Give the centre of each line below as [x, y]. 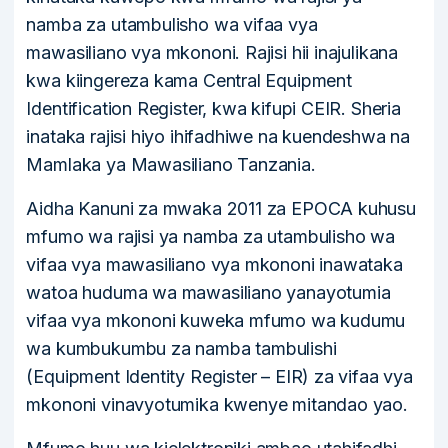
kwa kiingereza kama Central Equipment [189, 80]
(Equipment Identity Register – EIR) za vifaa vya [219, 376]
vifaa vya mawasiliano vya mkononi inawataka [214, 264]
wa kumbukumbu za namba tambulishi [181, 348]
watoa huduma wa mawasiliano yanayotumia [208, 292]
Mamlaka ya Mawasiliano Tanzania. [171, 164]
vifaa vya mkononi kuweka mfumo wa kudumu [216, 320]
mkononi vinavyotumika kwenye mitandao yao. [217, 404]
